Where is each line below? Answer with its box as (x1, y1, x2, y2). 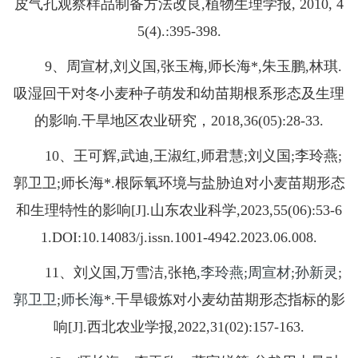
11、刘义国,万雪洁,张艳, (16, 265, 201, 281)
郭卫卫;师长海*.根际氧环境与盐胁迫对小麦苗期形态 (13, 175, 345, 192)
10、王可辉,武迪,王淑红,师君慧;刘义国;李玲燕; (16, 148, 342, 165)
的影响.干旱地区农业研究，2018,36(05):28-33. (34, 113, 324, 129)
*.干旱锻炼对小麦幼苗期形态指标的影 (103, 292, 345, 308)
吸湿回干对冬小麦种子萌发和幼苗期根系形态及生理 (14, 86, 344, 102)
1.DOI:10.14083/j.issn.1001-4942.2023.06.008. (41, 229, 317, 246)
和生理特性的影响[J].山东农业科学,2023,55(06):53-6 (16, 202, 342, 219)
